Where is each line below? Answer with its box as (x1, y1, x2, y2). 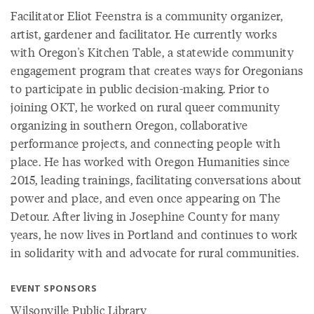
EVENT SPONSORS (11, 282, 97, 294)
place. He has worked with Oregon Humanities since (11, 153, 290, 170)
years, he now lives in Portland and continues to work (11, 226, 298, 243)
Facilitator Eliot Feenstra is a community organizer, (11, 7, 282, 24)
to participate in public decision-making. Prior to (11, 80, 269, 97)
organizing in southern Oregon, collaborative (11, 116, 247, 133)
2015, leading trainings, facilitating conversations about (11, 171, 302, 188)
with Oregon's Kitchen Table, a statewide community (11, 43, 294, 60)
